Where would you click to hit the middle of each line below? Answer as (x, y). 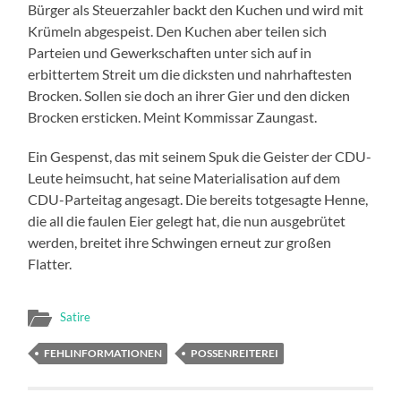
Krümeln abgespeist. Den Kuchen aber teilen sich (178, 30)
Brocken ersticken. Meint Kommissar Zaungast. (173, 116)
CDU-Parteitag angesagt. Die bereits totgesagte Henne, (198, 199)
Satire (76, 316)
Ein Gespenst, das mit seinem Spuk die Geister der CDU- (200, 156)
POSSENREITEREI (235, 353)
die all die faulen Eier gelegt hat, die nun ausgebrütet (187, 220)
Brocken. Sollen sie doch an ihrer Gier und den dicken (189, 95)
